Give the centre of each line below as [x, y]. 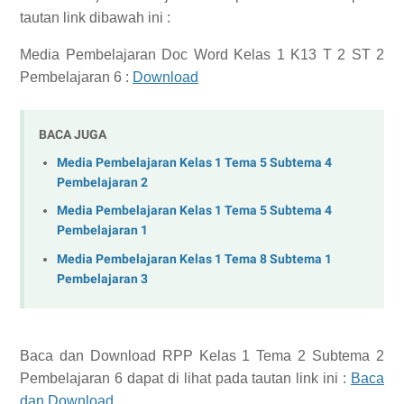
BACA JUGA [73, 134]
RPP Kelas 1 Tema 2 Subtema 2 [273, 355]
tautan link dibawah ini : [95, 18]
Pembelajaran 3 [102, 279]
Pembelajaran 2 [102, 182]
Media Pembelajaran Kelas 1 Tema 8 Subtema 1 [194, 259]
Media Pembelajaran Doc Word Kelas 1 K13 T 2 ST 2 [202, 55]
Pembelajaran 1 [102, 231]
